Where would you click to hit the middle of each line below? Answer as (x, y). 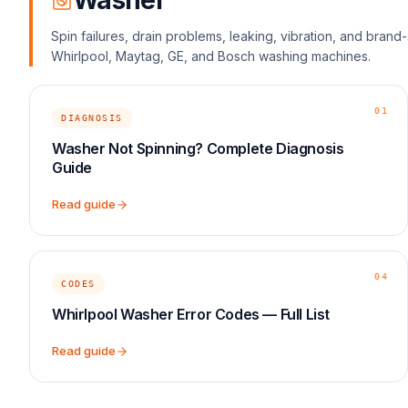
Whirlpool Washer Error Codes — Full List (191, 314)
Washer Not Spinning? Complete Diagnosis (198, 148)
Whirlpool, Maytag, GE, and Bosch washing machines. (211, 56)
